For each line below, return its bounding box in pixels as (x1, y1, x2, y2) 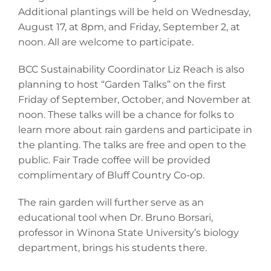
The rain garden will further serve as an (18, 196, 204, 208)
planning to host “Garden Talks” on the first (18, 78, 226, 90)
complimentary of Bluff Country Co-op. (18, 169, 204, 181)
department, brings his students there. (18, 241, 207, 253)
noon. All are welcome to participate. (18, 36, 194, 48)
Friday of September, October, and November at (18, 93, 251, 105)
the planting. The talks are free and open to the (18, 139, 246, 151)
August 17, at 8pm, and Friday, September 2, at (18, 21, 240, 33)
